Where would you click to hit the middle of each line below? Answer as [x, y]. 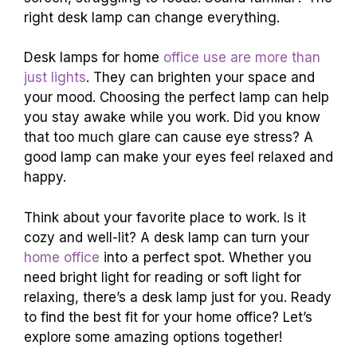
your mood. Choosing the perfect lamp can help [177, 97]
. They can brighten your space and [200, 77]
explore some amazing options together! [153, 337]
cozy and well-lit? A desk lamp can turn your [167, 237]
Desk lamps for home [94, 57]
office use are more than [242, 57]
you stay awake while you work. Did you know [172, 117]
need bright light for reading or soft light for [163, 277]
